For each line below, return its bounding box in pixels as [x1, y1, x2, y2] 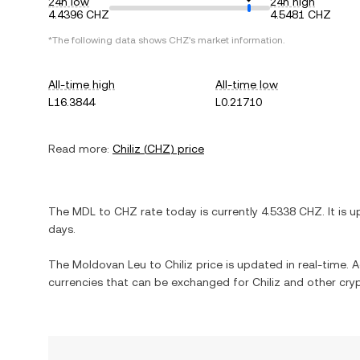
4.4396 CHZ [48, 8, 109, 21]
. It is [322, 205, 350, 218]
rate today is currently [137, 205, 261, 218]
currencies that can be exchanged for [48, 276, 252, 288]
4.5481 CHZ [270, 8, 331, 21]
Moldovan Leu [72, 258, 146, 271]
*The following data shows [48, 35, 169, 46]
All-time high [48, 78, 115, 91]
